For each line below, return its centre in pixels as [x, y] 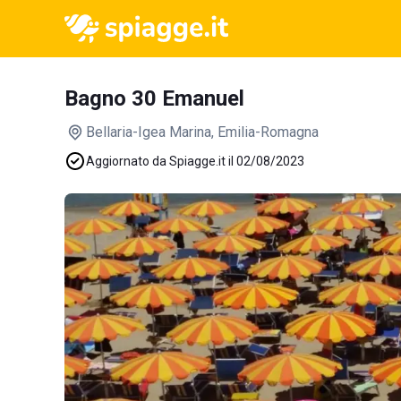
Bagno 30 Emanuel [154, 98]
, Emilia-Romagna [265, 132]
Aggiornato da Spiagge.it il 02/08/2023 [195, 161]
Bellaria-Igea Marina [149, 132]
